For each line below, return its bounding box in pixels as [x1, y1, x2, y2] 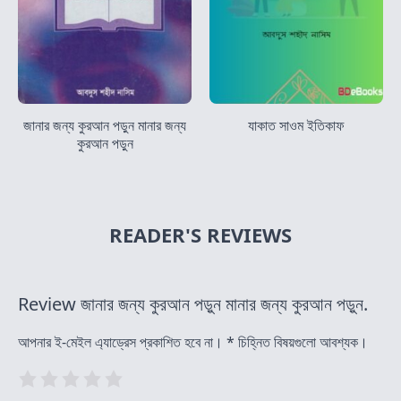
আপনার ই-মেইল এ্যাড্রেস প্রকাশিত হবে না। [18, 331, 223, 352]
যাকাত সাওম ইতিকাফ [248, 115, 345, 135]
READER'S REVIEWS [109, 220, 292, 248]
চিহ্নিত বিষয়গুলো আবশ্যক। [235, 331, 368, 352]
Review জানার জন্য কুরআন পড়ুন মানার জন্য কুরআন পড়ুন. [18, 291, 368, 316]
